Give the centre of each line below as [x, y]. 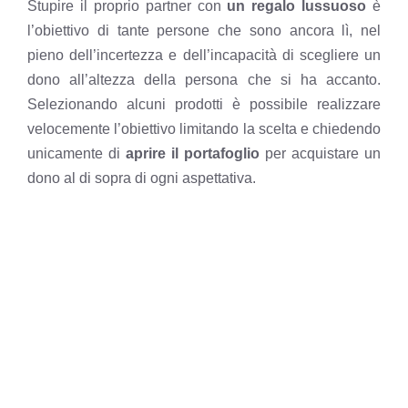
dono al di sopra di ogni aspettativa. [142, 178]
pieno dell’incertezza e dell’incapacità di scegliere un [204, 56]
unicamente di [76, 154]
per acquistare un [320, 154]
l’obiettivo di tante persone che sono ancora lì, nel [204, 31]
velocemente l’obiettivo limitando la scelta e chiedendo [204, 129]
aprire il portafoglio [193, 154]
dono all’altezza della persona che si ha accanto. [204, 80]
